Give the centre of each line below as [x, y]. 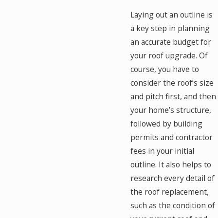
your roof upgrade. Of [169, 55]
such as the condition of [173, 205]
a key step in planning [170, 28]
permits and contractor [172, 137]
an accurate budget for [171, 42]
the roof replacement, [170, 191]
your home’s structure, [171, 110]
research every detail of [173, 178]
